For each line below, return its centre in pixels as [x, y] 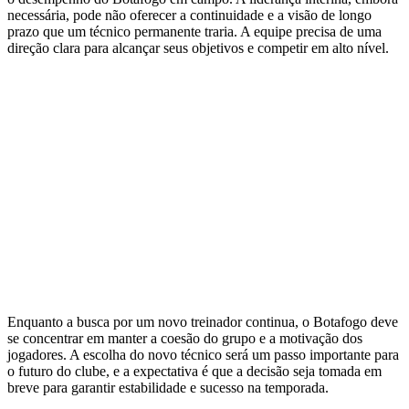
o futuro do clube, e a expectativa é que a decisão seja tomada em [194, 372]
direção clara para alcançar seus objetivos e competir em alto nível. [198, 48]
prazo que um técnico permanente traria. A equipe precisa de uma [194, 32]
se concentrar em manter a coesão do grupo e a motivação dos [185, 339]
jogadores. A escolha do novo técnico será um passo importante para [203, 355]
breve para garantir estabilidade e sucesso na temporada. [168, 388]
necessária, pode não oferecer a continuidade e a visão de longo [189, 16]
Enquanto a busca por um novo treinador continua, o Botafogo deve [203, 322]
